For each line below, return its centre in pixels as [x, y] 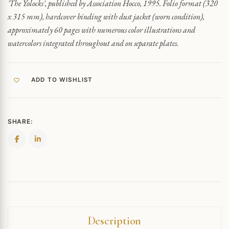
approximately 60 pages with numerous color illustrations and [101, 30]
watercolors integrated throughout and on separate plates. [93, 43]
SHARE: [20, 121]
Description [114, 221]
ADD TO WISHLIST [62, 80]
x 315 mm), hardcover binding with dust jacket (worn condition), [106, 16]
